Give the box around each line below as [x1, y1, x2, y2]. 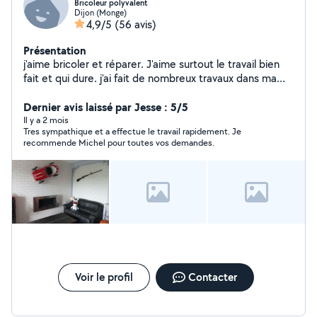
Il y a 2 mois [23, 114, 69, 126]
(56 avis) [115, 17, 156, 32]
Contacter [188, 270, 237, 284]
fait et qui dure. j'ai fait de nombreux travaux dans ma [23, 71, 277, 86]
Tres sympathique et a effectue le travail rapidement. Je [23, 125, 241, 137]
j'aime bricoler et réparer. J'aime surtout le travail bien [23, 57, 146, 71]
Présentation [23, 42, 86, 58]
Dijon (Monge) [74, 7, 127, 18]
